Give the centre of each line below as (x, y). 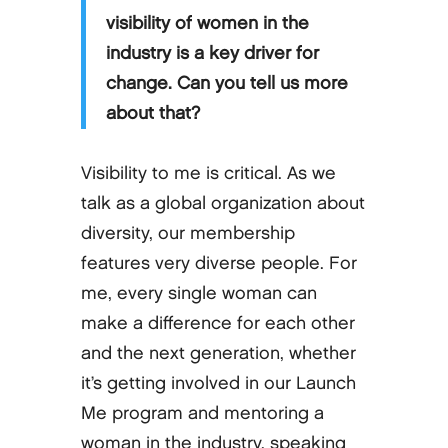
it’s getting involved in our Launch (218, 383)
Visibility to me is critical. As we (208, 173)
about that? (152, 113)
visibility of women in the (207, 23)
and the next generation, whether (218, 353)
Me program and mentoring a (202, 413)
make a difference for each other (217, 323)
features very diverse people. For (218, 263)
